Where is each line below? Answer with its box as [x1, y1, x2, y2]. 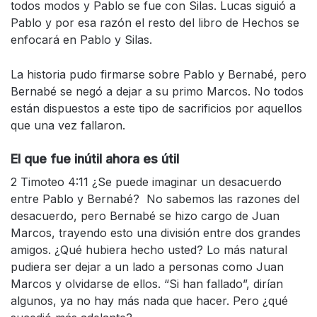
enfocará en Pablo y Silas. [11, 33, 156, 47]
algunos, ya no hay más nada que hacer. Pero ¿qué [11, 294, 288, 309]
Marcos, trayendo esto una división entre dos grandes [11, 226, 301, 241]
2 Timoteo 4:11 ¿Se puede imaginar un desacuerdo [11, 175, 282, 190]
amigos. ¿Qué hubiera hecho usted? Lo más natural [11, 243, 287, 258]
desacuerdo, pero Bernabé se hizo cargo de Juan [11, 209, 279, 224]
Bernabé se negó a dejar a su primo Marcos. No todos [11, 84, 304, 99]
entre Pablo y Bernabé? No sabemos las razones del [11, 192, 299, 207]
